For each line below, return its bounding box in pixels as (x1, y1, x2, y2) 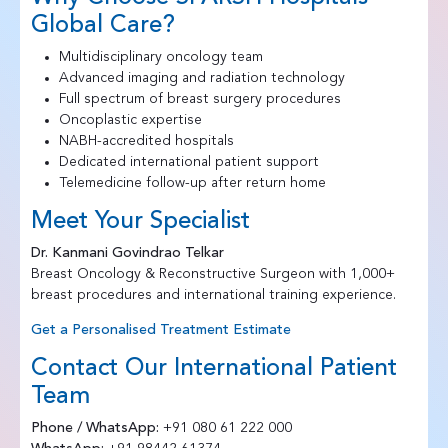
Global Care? (30, 13, 175, 38)
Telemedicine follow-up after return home (58, 175, 326, 190)
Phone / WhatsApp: (30, 420, 159, 435)
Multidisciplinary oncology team (58, 49, 263, 64)
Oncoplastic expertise (58, 112, 202, 127)
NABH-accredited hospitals (58, 133, 234, 148)
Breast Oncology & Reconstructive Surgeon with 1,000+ (30, 266, 395, 281)
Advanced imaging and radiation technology (58, 70, 345, 85)
